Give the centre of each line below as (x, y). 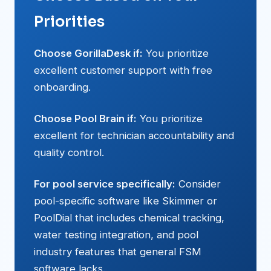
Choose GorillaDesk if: (88, 53)
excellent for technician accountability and (134, 135)
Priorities (69, 22)
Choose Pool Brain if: (85, 119)
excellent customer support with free (123, 70)
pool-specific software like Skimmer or (126, 201)
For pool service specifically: (105, 184)
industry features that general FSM (118, 252)
